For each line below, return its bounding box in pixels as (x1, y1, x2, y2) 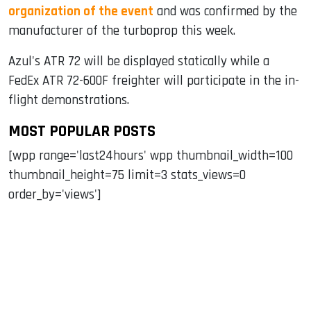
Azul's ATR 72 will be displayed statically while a (8, 52, 269, 70)
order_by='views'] (8, 185, 101, 203)
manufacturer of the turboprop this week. (8, 22, 235, 40)
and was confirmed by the (153, 2, 297, 20)
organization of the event (8, 2, 153, 20)
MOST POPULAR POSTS (8, 120, 155, 142)
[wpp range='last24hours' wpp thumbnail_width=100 (8, 146, 293, 165)
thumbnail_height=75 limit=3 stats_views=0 (8, 166, 246, 184)
